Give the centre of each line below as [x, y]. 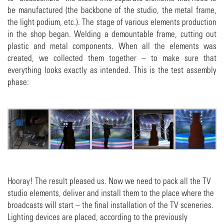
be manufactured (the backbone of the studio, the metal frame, [112, 10]
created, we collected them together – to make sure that [112, 58]
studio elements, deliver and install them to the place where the [111, 193]
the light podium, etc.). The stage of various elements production [112, 22]
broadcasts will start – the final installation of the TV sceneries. [110, 205]
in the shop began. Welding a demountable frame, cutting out [112, 34]
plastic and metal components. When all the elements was [112, 46]
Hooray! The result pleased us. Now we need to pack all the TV [109, 181]
